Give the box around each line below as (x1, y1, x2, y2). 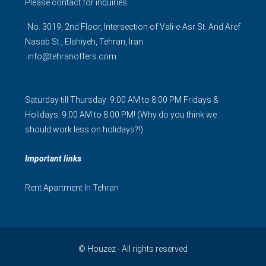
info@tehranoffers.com (27, 52, 116, 61)
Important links (25, 154, 81, 163)
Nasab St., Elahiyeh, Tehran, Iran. (25, 37, 145, 46)
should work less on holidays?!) (25, 125, 143, 134)
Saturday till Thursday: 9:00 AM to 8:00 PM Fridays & (25, 95, 218, 104)
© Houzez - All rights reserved (78, 244, 188, 254)
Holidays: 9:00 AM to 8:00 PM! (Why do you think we (25, 110, 217, 119)
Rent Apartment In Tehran (25, 183, 119, 192)
